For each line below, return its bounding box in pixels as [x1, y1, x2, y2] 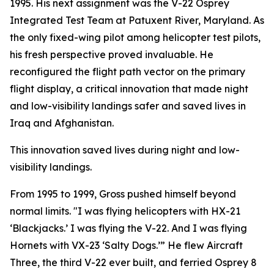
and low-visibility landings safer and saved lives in [10, 100, 246, 112]
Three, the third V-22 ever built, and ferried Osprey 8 [10, 256, 257, 268]
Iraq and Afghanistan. [10, 117, 114, 129]
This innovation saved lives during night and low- [10, 144, 240, 156]
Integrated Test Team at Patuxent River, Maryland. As [10, 14, 264, 26]
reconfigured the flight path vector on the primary [10, 65, 245, 78]
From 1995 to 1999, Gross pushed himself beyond [10, 188, 236, 200]
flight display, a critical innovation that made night [10, 83, 248, 95]
